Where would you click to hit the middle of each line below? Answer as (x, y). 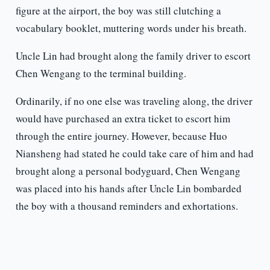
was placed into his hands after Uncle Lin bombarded (128, 189)
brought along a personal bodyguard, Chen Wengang (128, 171)
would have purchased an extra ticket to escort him (123, 119)
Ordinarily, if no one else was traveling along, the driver (134, 101)
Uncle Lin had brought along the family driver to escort (133, 56)
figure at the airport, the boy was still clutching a (118, 11)
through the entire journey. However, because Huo (121, 136)
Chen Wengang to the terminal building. (101, 74)
